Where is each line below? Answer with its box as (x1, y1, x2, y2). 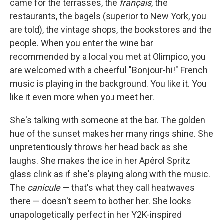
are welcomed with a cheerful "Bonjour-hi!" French (10, 65, 208, 76)
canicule (27, 182, 60, 193)
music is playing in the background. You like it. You (10, 78, 207, 89)
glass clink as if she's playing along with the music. (10, 169, 210, 180)
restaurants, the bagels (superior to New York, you (10, 11, 206, 22)
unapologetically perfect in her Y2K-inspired (10, 209, 182, 220)
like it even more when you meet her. (10, 92, 154, 103)
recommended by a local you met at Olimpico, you (10, 51, 206, 62)
